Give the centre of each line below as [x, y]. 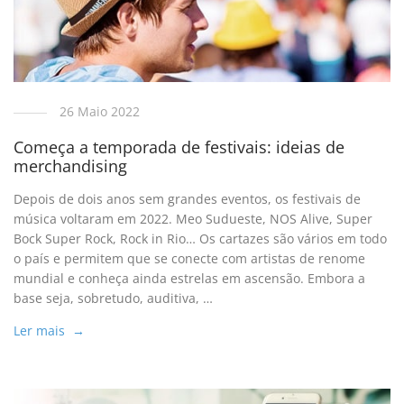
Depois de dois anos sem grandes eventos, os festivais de [188, 198]
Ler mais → [50, 330]
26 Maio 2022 [100, 111]
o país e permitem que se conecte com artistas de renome [190, 258]
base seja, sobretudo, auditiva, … [114, 298]
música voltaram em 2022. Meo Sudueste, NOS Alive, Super [193, 218]
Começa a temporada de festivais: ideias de [179, 147]
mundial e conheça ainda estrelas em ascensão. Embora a [190, 278]
